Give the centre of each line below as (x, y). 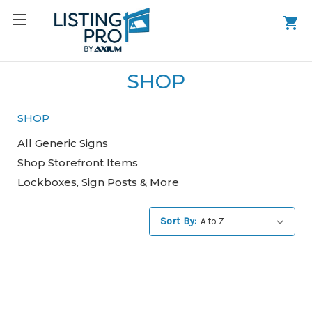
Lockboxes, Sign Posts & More (98, 182)
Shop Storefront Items (77, 162)
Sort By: (179, 221)
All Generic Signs (62, 143)
